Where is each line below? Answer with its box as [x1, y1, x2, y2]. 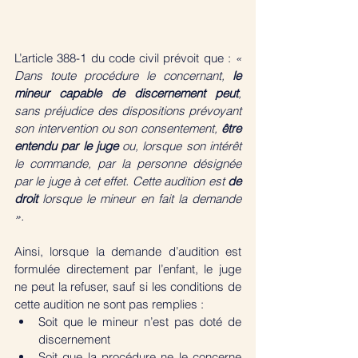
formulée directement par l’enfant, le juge [14, 261, 241, 276]
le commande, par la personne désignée [14, 155, 241, 171]
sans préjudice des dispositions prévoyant [14, 102, 241, 118]
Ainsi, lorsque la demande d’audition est [14, 243, 241, 259]
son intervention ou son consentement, [14, 120, 221, 136]
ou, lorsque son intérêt [117, 137, 242, 153]
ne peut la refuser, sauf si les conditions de [14, 278, 241, 294]
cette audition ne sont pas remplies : [14, 296, 204, 312]
